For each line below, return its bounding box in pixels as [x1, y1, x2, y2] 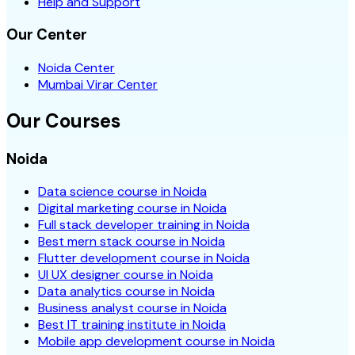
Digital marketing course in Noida [38, 200, 227, 217]
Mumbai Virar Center [38, 75, 158, 93]
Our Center [6, 25, 87, 45]
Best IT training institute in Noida [38, 316, 226, 334]
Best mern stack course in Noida [38, 233, 225, 250]
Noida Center [38, 59, 115, 76]
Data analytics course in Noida [38, 283, 215, 300]
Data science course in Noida [38, 183, 207, 200]
